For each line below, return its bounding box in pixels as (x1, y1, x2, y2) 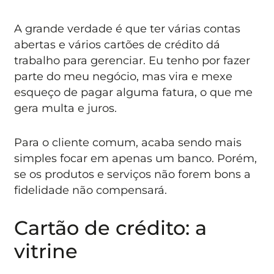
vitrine (14, 239, 78, 264)
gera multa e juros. (14, 101, 117, 114)
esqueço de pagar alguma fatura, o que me (14, 85, 253, 98)
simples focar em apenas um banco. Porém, (14, 151, 257, 165)
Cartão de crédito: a (14, 216, 207, 240)
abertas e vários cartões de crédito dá (14, 37, 221, 51)
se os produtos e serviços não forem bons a (14, 167, 251, 180)
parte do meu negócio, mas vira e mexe (14, 69, 233, 83)
